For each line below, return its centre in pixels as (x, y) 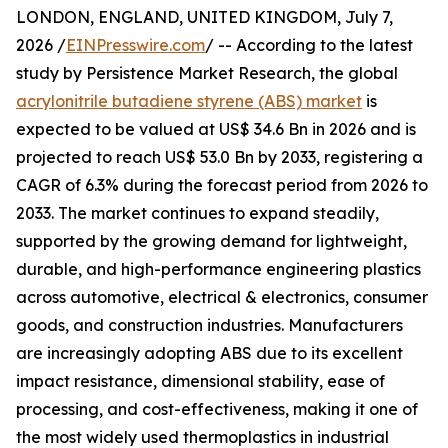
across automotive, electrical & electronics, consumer (222, 297)
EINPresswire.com (135, 45)
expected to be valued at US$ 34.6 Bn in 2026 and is (216, 129)
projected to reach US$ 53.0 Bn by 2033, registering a (219, 157)
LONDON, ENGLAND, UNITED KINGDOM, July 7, (204, 17)
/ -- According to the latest (309, 45)
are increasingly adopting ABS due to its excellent (209, 353)
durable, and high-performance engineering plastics (218, 269)
